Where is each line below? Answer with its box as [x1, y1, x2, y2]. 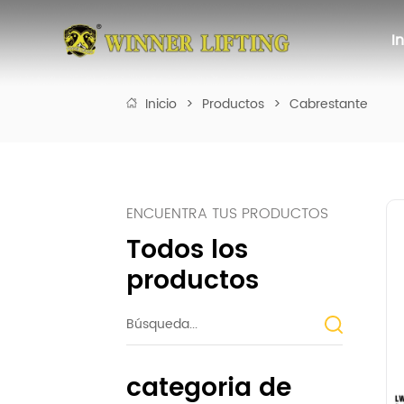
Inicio [145, 94, 178, 115]
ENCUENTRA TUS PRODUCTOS [126, 202, 329, 226]
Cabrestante [289, 94, 369, 115]
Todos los [126, 230, 249, 272]
